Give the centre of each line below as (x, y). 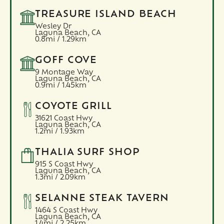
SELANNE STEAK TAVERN (102, 198)
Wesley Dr (53, 26)
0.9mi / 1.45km (60, 85)
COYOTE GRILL (73, 106)
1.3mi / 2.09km (60, 177)
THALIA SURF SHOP (87, 152)
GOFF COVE (66, 60)
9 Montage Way (64, 72)
